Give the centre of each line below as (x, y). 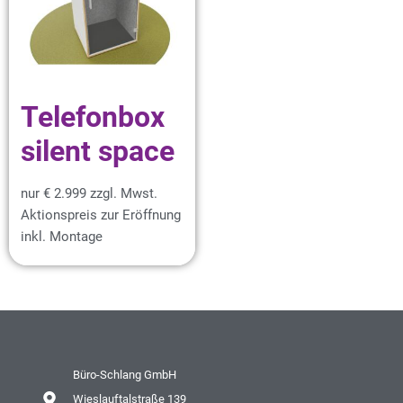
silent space (98, 151)
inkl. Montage (62, 236)
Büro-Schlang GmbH (124, 375)
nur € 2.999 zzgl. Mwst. (89, 193)
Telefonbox (93, 116)
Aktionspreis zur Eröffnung (101, 215)
